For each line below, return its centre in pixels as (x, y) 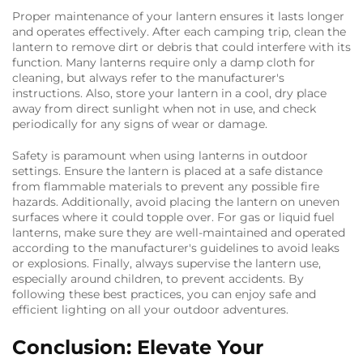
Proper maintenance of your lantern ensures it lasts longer (178, 17)
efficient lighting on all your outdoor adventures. (150, 310)
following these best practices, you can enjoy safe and (164, 295)
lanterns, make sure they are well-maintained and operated (179, 233)
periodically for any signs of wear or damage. (140, 124)
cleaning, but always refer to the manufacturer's (148, 78)
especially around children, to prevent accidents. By (158, 279)
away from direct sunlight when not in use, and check (164, 109)
